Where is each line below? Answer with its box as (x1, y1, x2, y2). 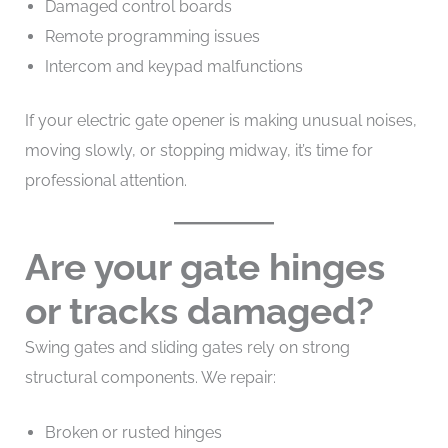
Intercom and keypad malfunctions (44, 56, 303, 76)
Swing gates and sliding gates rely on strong (24, 337, 350, 357)
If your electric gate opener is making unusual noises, (24, 110, 417, 130)
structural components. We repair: (24, 367, 276, 387)
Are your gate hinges (24, 244, 385, 289)
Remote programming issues (44, 26, 260, 46)
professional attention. (24, 170, 187, 190)
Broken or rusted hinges (44, 423, 222, 443)
